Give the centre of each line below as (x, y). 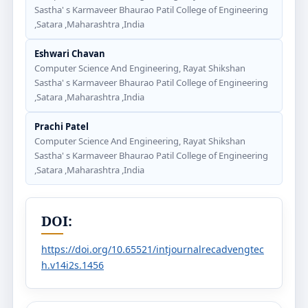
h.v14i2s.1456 (73, 265)
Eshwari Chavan (70, 54)
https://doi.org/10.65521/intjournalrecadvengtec (153, 249)
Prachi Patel (62, 126)
